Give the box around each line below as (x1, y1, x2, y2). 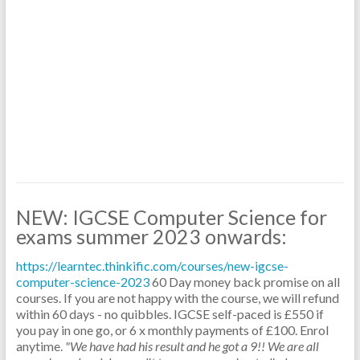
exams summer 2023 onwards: (15, 224, 287, 248)
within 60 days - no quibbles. (15, 306, 174, 321)
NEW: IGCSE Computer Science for (15, 205, 327, 229)
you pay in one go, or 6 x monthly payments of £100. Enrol (15, 322, 329, 337)
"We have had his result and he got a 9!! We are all (64, 338, 319, 354)
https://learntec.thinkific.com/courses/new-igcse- (15, 258, 288, 273)
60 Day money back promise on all (151, 274, 340, 289)
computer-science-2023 (15, 274, 149, 289)
